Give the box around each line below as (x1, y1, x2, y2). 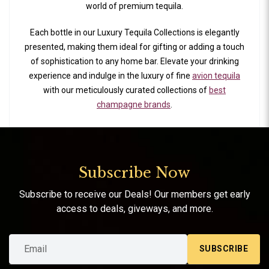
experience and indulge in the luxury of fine (29, 71, 192, 81)
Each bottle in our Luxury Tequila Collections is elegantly (29, 28, 240, 38)
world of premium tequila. (86, 1, 183, 11)
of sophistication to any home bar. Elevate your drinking (30, 56, 239, 67)
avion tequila (192, 71, 240, 81)
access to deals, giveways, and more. (56, 202, 213, 214)
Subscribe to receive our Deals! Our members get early (19, 188, 250, 200)
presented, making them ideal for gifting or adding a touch (25, 42, 244, 52)
